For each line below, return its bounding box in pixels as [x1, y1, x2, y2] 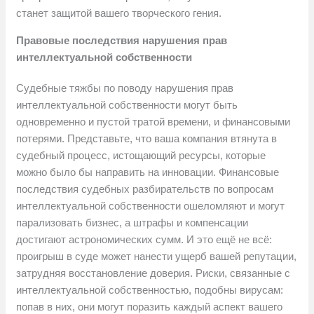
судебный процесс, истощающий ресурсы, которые [16, 149, 266, 162]
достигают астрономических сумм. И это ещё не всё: [16, 233, 273, 246]
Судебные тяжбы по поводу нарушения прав [16, 82, 234, 95]
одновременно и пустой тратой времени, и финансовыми [16, 116, 291, 128]
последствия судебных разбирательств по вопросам [16, 183, 274, 196]
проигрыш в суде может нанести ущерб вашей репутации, [16, 250, 297, 263]
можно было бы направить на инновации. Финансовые [16, 166, 280, 179]
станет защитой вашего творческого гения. [16, 7, 222, 20]
